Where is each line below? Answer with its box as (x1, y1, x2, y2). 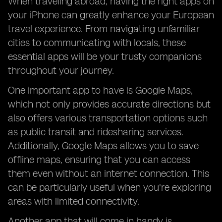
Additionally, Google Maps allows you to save (8, 140, 199, 152)
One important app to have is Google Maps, (8, 84, 193, 96)
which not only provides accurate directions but (8, 98, 211, 110)
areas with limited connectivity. (8, 195, 139, 207)
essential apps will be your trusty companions (8, 51, 202, 62)
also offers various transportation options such (8, 112, 208, 124)
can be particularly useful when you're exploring (8, 181, 211, 193)
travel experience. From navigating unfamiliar (8, 23, 200, 35)
